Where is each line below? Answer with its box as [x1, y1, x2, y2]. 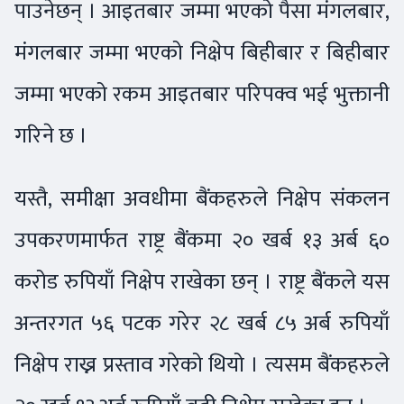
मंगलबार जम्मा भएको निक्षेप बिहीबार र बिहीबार [14, 33, 390, 71]
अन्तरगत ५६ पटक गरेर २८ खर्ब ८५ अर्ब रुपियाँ [14, 304, 390, 342]
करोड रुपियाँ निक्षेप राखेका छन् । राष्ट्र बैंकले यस [14, 262, 390, 300]
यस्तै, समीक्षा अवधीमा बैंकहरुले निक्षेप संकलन [14, 179, 390, 217]
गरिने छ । [14, 116, 87, 154]
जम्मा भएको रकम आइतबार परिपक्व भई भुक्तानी [14, 75, 390, 113]
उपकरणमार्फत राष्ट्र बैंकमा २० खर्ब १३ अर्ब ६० [14, 221, 390, 259]
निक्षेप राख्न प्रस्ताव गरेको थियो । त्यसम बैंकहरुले [14, 345, 390, 383]
